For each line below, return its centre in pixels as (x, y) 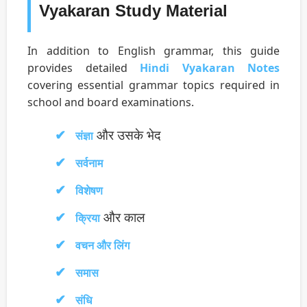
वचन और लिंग (102, 246)
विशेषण (89, 191)
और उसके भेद (127, 135)
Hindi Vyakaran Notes (210, 68)
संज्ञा (84, 136)
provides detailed (84, 68)
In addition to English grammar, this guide (153, 51)
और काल (122, 217)
